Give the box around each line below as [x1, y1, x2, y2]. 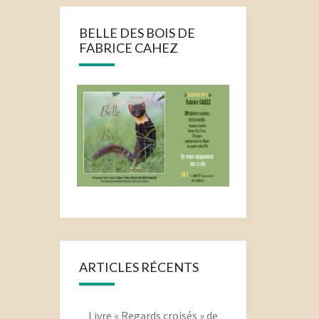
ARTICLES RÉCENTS [78, 259, 199, 276]
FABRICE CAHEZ [78, 40, 178, 56]
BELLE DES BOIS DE [78, 25, 195, 41]
